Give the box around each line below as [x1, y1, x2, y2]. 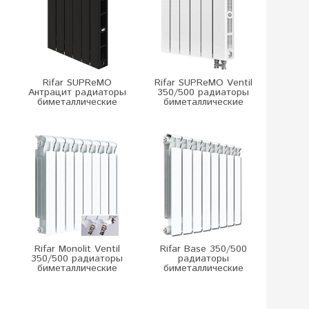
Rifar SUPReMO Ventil [154, 76, 252, 90]
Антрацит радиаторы [28, 86, 126, 100]
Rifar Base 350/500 [159, 241, 247, 256]
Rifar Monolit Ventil [34, 241, 120, 256]
